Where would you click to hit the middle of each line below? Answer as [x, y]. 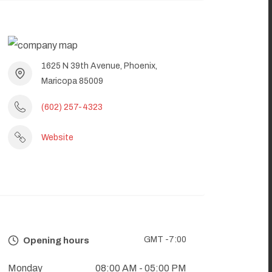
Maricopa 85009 [72, 81]
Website [57, 137]
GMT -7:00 [165, 240]
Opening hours [55, 241]
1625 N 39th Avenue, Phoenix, [99, 66]
